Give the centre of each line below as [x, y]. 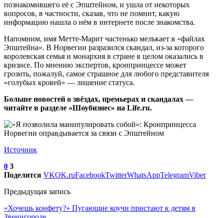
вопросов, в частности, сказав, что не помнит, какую [92, 13]
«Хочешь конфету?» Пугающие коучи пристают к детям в [100, 208]
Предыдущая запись [37, 191]
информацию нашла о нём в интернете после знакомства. [100, 22]
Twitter [116, 175]
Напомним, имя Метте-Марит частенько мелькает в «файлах [104, 38]
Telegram [174, 175]
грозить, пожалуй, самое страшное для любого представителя [106, 73]
